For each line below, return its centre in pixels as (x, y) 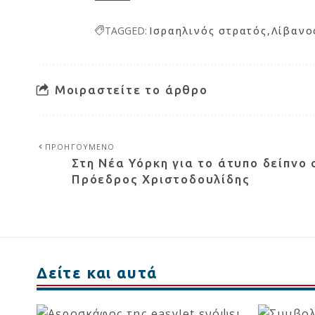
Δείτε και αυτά (97, 273)
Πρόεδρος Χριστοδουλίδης (161, 179)
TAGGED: (126, 31)
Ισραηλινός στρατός (208, 31)
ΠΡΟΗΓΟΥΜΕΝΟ (80, 147)
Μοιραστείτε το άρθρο (131, 90)
